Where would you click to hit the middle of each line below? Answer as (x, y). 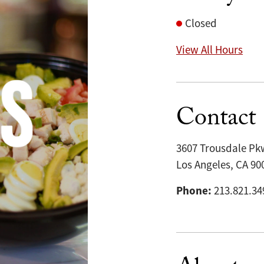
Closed (201, 24)
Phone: (194, 191)
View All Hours (209, 50)
